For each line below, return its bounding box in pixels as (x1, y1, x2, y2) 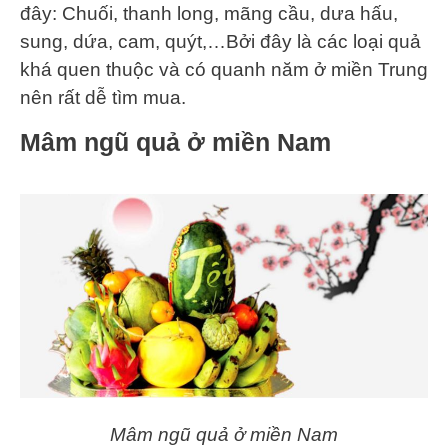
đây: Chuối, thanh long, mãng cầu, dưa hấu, (20, 2, 398, 24)
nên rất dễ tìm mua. (20, 86, 191, 108)
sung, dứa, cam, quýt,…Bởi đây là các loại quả (20, 30, 421, 52)
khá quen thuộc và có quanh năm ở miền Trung (20, 58, 428, 80)
